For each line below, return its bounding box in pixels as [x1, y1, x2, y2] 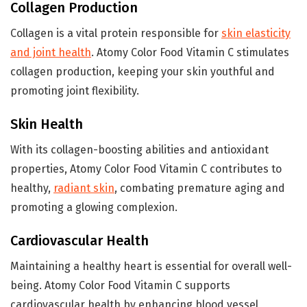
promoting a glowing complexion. [10, 200, 177, 214]
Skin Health [10, 115, 83, 132]
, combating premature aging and [114, 181, 285, 195]
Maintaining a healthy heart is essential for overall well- [10, 259, 292, 273]
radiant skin [53, 181, 114, 195]
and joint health [10, 45, 91, 59]
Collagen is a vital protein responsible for [10, 26, 221, 40]
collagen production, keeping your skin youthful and [10, 64, 275, 78]
